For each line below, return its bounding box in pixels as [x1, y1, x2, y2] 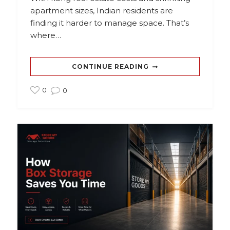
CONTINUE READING [71, 63, 149, 71]
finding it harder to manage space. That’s [30, 18, 189, 28]
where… [30, 30, 61, 41]
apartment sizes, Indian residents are [30, 6, 173, 16]
